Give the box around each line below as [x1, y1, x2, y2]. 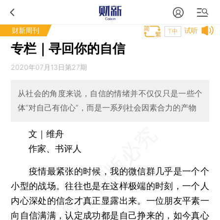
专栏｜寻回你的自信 [11, 41, 126, 56]
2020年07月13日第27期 [11, 63, 87, 71]
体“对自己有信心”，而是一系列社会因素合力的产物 [17, 103, 196, 113]
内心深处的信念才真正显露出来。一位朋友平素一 [11, 195, 209, 206]
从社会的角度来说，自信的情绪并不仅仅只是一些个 [17, 88, 203, 99]
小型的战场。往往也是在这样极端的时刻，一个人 [11, 180, 209, 191]
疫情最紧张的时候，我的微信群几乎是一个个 [11, 165, 209, 176]
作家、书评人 [11, 143, 82, 154]
